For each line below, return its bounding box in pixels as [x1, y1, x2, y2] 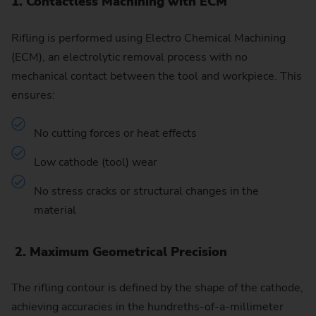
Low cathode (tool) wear [34, 154, 157, 170]
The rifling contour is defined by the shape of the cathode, [11, 280, 303, 296]
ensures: [11, 87, 58, 103]
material [34, 202, 79, 218]
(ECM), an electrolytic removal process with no [11, 49, 248, 65]
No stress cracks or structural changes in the [34, 183, 259, 199]
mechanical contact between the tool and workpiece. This [11, 68, 302, 84]
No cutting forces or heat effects [34, 125, 197, 141]
